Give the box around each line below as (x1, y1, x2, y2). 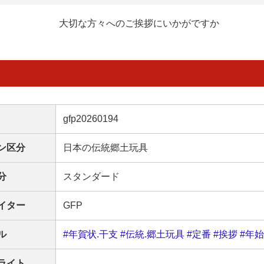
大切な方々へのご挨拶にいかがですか (59, 18, 219, 28)
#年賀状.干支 (63, 229, 118, 239)
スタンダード (63, 171, 120, 181)
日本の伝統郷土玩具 (63, 142, 148, 153)
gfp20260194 (63, 113, 118, 124)
